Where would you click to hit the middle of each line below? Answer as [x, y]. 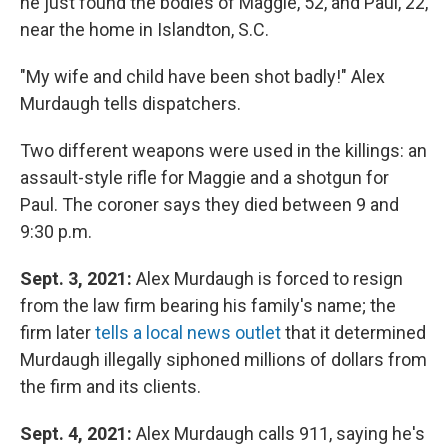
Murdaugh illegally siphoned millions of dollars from [223, 359]
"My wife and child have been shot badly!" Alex [202, 76]
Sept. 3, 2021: [78, 278]
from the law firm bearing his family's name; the [208, 305]
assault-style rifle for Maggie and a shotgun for [204, 177]
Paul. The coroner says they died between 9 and [209, 204]
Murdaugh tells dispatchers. [130, 103]
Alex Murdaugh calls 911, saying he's [280, 433]
